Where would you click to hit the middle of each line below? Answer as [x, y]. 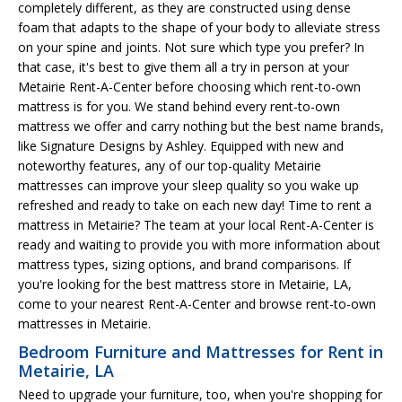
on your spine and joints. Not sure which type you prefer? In [191, 47]
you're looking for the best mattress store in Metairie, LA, [185, 284]
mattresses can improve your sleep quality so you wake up [188, 185]
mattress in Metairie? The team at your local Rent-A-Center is [196, 224]
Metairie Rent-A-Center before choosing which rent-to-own [189, 86]
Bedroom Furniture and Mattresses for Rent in [201, 351]
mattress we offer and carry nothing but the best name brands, [201, 126]
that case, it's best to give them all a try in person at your [184, 66]
